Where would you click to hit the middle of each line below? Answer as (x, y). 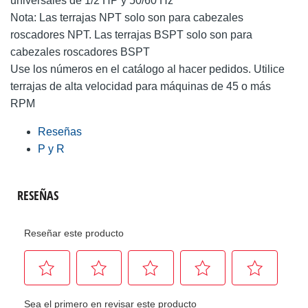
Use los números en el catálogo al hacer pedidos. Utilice (147, 69)
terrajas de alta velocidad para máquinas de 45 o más (141, 86)
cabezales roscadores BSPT (80, 52)
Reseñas (60, 131)
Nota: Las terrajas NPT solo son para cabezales (127, 17)
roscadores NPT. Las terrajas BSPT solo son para (131, 34)
